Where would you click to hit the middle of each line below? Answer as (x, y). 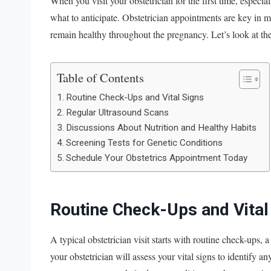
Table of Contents (100, 77)
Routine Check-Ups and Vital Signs (135, 97)
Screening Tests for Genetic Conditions (145, 142)
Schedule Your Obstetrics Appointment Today (157, 158)
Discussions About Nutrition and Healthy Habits (162, 127)
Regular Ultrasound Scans (118, 112)
